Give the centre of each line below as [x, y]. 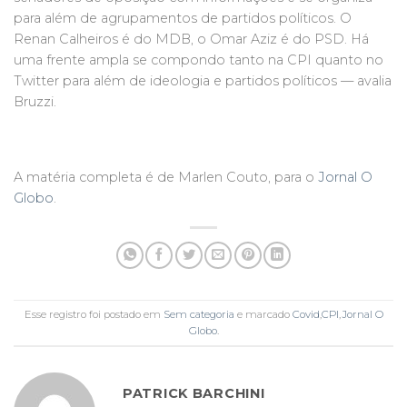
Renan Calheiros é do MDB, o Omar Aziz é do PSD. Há [191, 39]
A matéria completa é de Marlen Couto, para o [166, 178]
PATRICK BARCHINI [194, 394]
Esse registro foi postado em [94, 314]
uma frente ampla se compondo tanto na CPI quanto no [199, 60]
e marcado [263, 314]
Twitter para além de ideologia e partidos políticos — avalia [203, 80]
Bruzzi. [35, 101]
